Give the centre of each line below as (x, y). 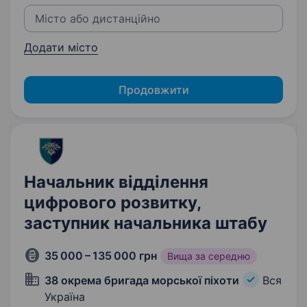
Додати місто (61, 47)
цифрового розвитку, (112, 202)
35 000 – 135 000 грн (101, 256)
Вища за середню (209, 256)
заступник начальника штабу (146, 223)
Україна (65, 297)
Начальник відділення (116, 182)
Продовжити (153, 90)
